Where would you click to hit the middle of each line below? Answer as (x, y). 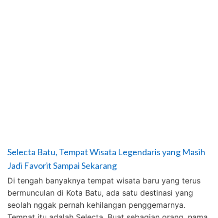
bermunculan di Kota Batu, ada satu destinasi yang (100, 193)
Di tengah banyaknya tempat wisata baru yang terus (104, 181)
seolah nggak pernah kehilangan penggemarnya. (96, 205)
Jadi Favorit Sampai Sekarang (62, 165)
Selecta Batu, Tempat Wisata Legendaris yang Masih (106, 152)
